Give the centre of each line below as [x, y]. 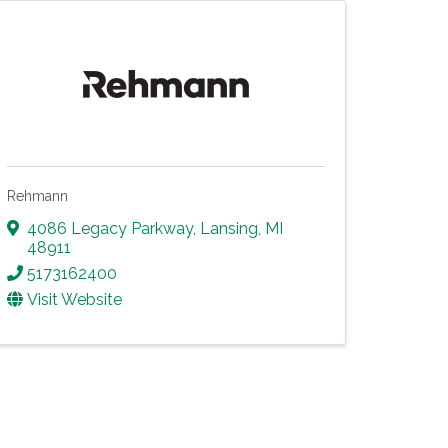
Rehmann [37, 195]
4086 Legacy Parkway [110, 228]
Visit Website [74, 299]
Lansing [229, 228]
